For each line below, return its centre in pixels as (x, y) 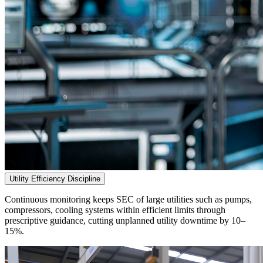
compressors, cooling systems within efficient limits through (115, 210)
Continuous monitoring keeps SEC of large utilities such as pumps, (128, 200)
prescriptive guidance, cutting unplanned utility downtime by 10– (125, 221)
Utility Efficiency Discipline (55, 179)
